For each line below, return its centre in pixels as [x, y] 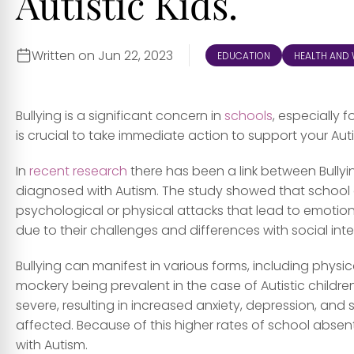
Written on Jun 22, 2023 [102, 55]
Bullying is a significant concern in [119, 116]
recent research [78, 171]
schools [247, 116]
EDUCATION [244, 56]
